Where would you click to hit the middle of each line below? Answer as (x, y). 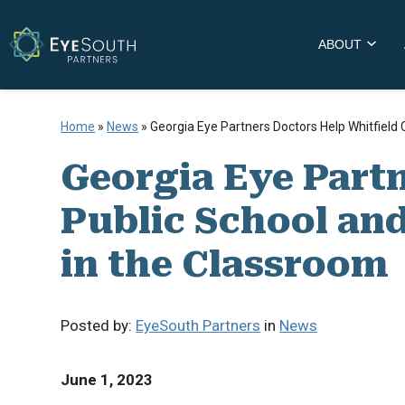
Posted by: (99, 325)
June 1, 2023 (107, 380)
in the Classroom (225, 264)
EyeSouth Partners (198, 325)
